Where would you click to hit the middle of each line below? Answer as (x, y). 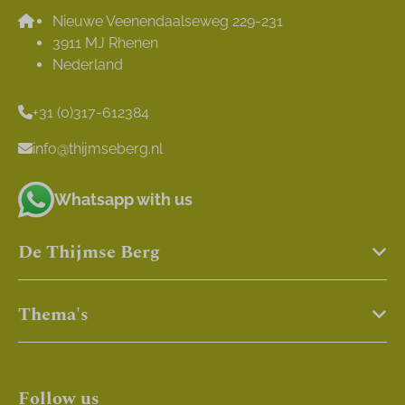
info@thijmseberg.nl (98, 149)
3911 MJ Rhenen (105, 42)
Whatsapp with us (123, 200)
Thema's (53, 315)
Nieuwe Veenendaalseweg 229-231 (168, 21)
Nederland (88, 64)
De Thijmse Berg (89, 253)
